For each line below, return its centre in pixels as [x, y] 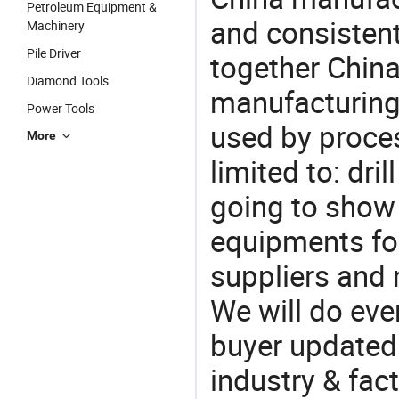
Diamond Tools [68, 81]
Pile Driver [54, 53]
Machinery [56, 25]
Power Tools [61, 108]
